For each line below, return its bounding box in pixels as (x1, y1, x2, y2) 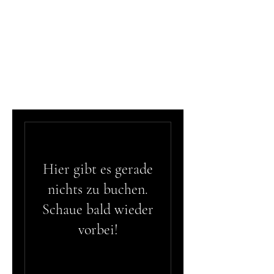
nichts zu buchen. (48, 180, 148, 198)
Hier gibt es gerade (43, 160, 153, 178)
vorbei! (78, 221, 118, 239)
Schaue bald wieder (42, 201, 154, 218)
